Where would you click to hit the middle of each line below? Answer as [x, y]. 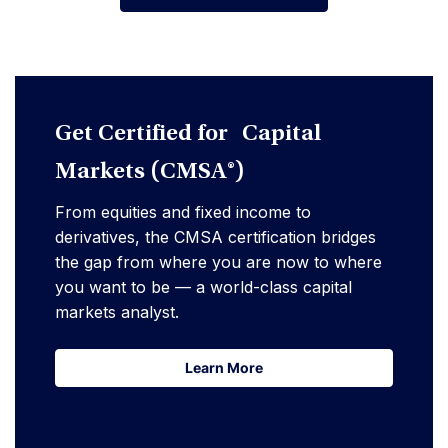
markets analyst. [117, 311]
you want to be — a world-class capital [203, 286]
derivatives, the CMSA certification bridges [215, 236]
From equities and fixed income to [183, 211]
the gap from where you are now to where [218, 261]
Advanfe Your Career [224, 12]
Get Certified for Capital [188, 134]
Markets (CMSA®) [149, 172]
